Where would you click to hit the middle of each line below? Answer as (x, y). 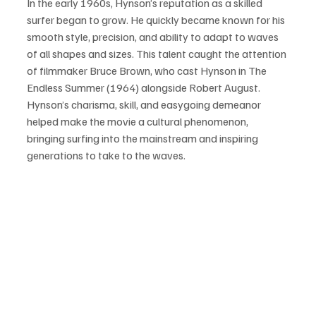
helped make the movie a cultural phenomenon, (139, 122)
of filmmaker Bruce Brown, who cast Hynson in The (148, 71)
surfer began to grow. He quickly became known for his (157, 20)
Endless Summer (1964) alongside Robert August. (145, 88)
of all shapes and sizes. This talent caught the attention (158, 54)
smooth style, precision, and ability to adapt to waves (154, 37)
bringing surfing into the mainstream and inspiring (144, 139)
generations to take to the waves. (106, 156)
